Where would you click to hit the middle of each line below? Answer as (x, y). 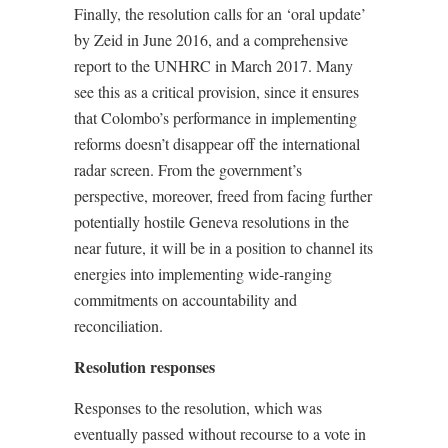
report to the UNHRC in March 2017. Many (213, 66)
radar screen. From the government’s (188, 170)
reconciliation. (118, 326)
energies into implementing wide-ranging (203, 274)
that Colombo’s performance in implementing (215, 118)
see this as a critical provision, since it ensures (216, 92)
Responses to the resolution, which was (198, 408)
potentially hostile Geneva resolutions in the (211, 222)
